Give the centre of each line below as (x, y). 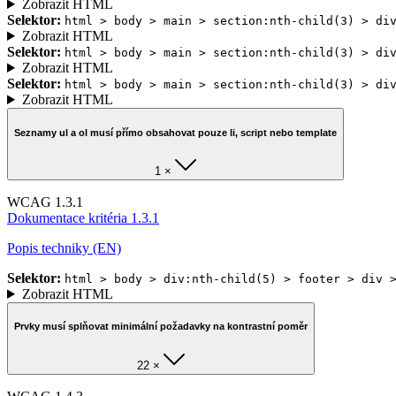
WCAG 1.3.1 (45, 202)
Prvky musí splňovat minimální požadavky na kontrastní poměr (161, 327)
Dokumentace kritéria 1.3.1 (83, 217)
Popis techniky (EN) (64, 247)
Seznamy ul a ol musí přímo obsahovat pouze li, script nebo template (175, 132)
